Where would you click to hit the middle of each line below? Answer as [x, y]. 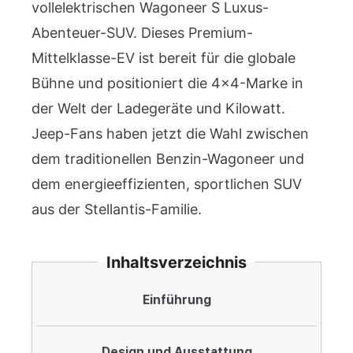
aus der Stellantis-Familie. [117, 209]
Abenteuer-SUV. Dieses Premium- [142, 33]
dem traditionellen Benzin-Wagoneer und [168, 159]
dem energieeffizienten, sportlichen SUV [167, 184]
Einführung [176, 300]
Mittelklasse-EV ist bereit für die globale [163, 58]
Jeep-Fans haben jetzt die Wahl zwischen [170, 134]
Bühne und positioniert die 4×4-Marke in [167, 83]
